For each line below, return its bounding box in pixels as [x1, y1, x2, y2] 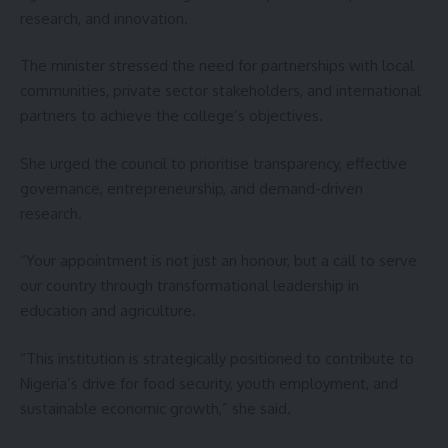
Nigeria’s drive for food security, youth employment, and [20, 373, 398, 393]
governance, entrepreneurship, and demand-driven [20, 178, 363, 198]
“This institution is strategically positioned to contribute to [20, 348, 414, 368]
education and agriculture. [20, 301, 196, 321]
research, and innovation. [20, 8, 188, 28]
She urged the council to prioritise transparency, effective [20, 153, 407, 173]
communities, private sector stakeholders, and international [20, 81, 421, 101]
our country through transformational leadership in [20, 276, 359, 296]
